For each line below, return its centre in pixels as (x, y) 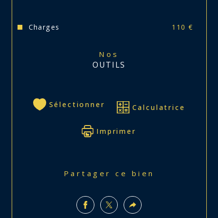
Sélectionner (77, 105)
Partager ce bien (113, 173)
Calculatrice (159, 108)
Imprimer (116, 131)
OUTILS (109, 65)
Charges (44, 27)
